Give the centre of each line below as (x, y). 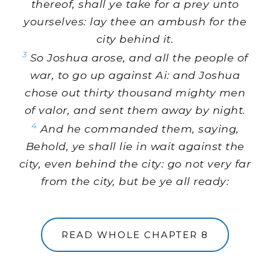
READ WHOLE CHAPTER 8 (135, 235)
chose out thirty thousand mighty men (135, 93)
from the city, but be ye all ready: (135, 181)
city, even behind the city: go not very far (135, 163)
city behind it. (135, 39)
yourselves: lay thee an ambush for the (135, 22)
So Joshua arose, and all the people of (137, 58)
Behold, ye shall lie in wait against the (135, 146)
